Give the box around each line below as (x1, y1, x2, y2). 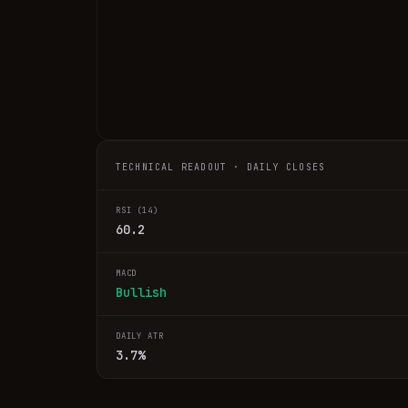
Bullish (115, 284, 167, 301)
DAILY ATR (115, 331, 164, 342)
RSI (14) (115, 205, 158, 216)
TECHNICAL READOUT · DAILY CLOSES (115, 161, 326, 173)
